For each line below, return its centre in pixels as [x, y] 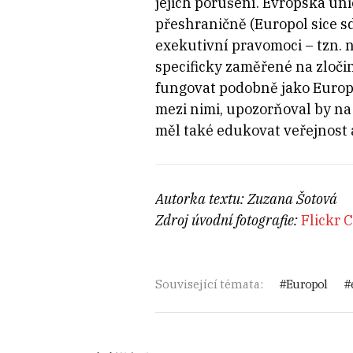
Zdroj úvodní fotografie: [228, 221]
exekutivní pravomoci [230, 46]
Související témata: [209, 284]
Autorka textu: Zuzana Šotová [246, 199]
